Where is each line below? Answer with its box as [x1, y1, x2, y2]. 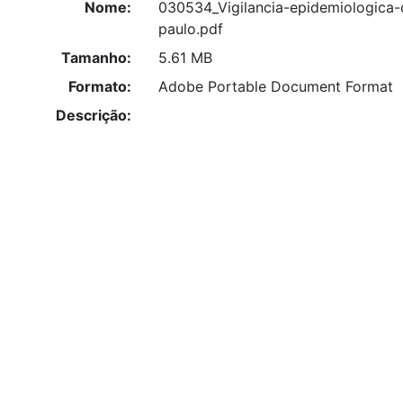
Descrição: [55, 106, 131, 125]
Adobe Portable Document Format [157, 77, 393, 96]
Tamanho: [60, 49, 131, 67]
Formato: [67, 77, 131, 96]
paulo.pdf [157, 20, 223, 39]
